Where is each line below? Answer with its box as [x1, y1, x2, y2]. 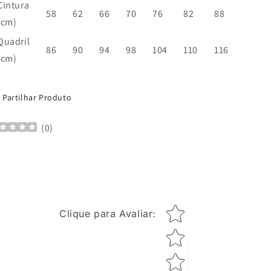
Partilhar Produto [2, 91, 72, 103]
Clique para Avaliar [59, 207, 153, 220]
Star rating [163, 203, 214, 215]
